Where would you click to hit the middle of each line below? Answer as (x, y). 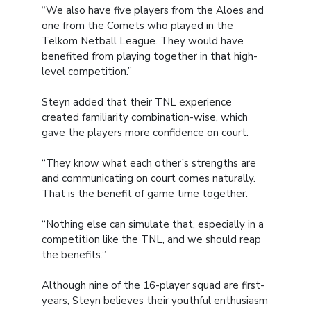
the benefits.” (74, 255)
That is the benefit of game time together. (145, 194)
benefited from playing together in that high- (150, 57)
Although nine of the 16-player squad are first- (153, 286)
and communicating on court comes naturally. (149, 179)
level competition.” (87, 72)
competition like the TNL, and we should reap (151, 240)
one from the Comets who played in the (137, 26)
